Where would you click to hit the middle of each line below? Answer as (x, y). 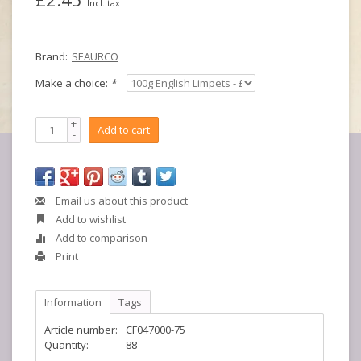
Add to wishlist (89, 219)
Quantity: (66, 345)
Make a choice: (73, 83)
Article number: (81, 330)
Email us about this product (120, 201)
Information (73, 302)
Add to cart (124, 130)
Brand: (52, 56)
